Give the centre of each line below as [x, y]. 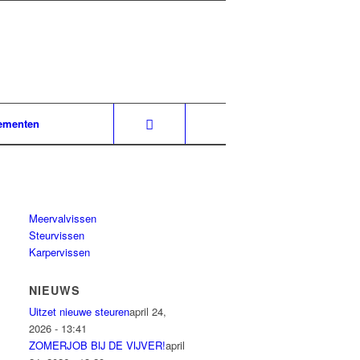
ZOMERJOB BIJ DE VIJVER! [98, 345]
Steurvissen [57, 235]
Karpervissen [60, 252]
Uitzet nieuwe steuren [80, 311]
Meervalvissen [63, 218]
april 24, [148, 311]
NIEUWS [55, 290]
